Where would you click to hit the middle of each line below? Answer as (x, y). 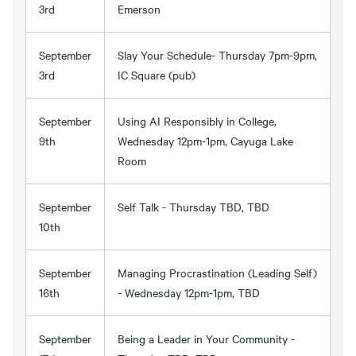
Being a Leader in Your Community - (206, 339)
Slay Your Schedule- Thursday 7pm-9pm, (217, 55)
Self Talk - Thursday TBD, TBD (193, 207)
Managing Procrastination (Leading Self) (217, 273)
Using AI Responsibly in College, (197, 121)
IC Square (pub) (157, 75)
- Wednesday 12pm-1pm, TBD (189, 293)
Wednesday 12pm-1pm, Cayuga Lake (205, 141)
